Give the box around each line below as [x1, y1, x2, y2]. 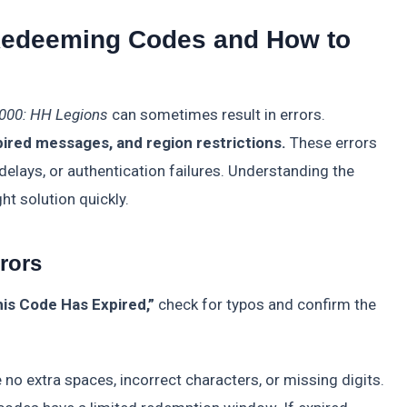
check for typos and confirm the [154, 295, 376, 314]
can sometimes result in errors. [108, 105, 325, 124]
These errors [286, 134, 377, 153]
